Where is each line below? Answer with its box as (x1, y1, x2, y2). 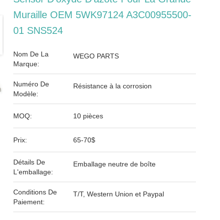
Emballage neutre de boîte (73, 160, 156, 168)
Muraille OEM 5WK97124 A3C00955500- (13, 9, 192, 20)
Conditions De (13, 188, 57, 196)
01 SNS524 (13, 25, 63, 36)
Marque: (13, 60, 40, 68)
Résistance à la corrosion (73, 82, 152, 90)
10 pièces (73, 112, 104, 120)
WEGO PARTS (73, 52, 119, 60)
